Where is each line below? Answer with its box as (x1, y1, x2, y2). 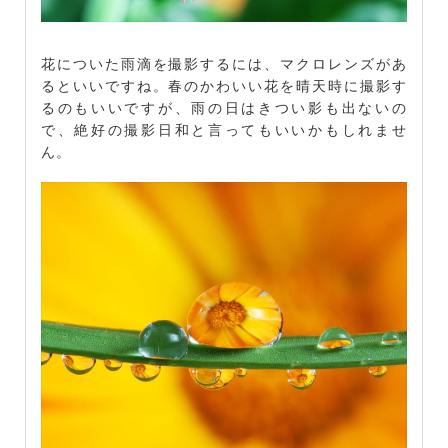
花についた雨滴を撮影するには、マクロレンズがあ (41, 52, 407, 73)
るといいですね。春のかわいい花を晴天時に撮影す (41, 74, 407, 95)
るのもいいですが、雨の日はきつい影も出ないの (41, 96, 407, 117)
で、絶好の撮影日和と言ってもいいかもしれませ (41, 118, 407, 139)
